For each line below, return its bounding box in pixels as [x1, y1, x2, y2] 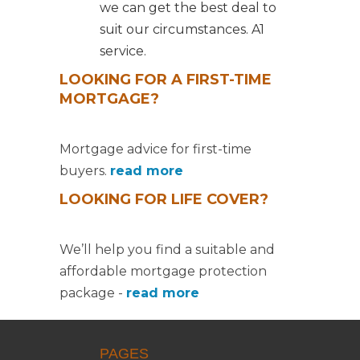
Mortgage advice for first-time [59, 141, 252, 157]
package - [59, 285, 126, 301]
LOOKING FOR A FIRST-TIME [59, 71, 272, 88]
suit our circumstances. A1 [100, 22, 264, 37]
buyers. [59, 163, 110, 178]
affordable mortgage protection [59, 264, 267, 279]
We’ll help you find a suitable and [59, 242, 275, 257]
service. [100, 43, 146, 59]
